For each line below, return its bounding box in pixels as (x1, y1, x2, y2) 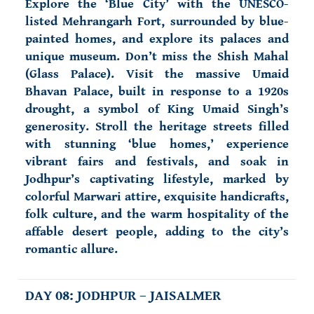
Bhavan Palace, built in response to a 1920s (25, 84, 289, 99)
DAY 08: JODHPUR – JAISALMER (25, 288, 224, 304)
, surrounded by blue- (161, 14, 289, 29)
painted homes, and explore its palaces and (25, 32, 289, 46)
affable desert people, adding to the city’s (25, 224, 289, 239)
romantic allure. (25, 242, 118, 257)
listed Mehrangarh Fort (25, 14, 162, 29)
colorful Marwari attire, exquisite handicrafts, (25, 189, 289, 204)
